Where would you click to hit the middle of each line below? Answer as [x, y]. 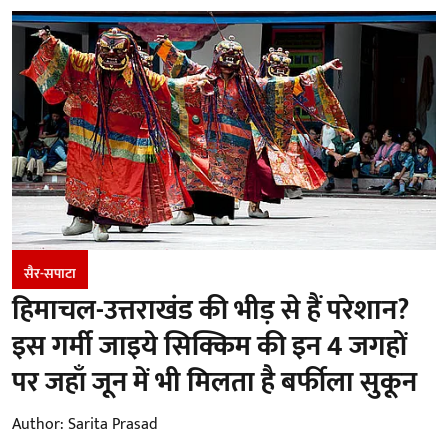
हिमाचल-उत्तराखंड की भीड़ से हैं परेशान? [210, 310]
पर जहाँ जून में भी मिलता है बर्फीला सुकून [214, 382]
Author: [38, 424]
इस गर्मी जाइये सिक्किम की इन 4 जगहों [209, 346]
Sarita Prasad [113, 424]
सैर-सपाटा [50, 273]
